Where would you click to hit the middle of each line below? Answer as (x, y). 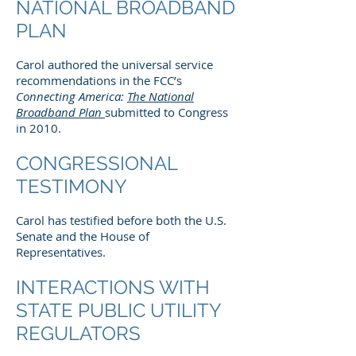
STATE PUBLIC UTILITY (118, 310)
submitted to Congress (166, 112)
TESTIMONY (72, 186)
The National (161, 96)
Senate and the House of (83, 236)
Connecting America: (72, 96)
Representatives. (61, 252)
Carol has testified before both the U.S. (121, 220)
